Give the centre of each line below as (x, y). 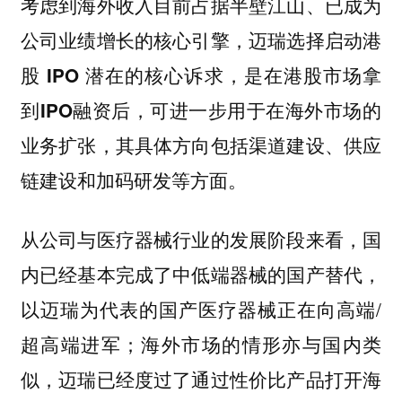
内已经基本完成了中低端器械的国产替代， (201, 274)
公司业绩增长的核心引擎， (135, 39)
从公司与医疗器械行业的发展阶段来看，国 (201, 239)
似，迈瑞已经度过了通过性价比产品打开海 (201, 380)
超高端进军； (80, 344)
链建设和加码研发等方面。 (133, 179)
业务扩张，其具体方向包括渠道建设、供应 (201, 144)
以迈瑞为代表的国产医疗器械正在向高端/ (201, 309)
